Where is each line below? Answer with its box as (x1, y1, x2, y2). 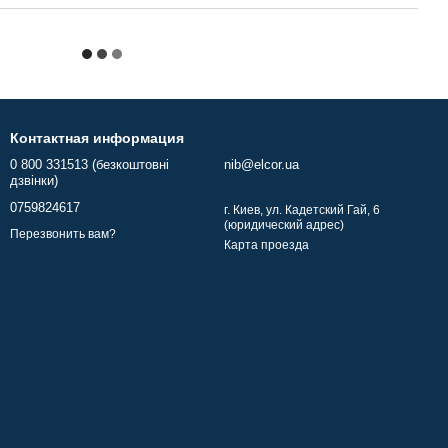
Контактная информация (10, 130, 184, 146)
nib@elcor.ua (224, 157, 299, 172)
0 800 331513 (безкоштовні (10, 157, 169, 172)
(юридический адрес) (224, 218, 344, 232)
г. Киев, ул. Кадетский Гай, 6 (224, 203, 380, 217)
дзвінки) (10, 173, 58, 188)
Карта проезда (224, 238, 309, 252)
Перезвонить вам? (10, 227, 116, 242)
